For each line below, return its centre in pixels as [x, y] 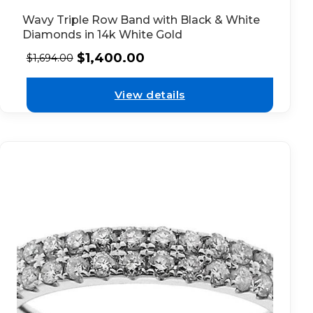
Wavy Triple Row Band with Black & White [141, 20]
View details [150, 94]
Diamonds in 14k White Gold [102, 35]
